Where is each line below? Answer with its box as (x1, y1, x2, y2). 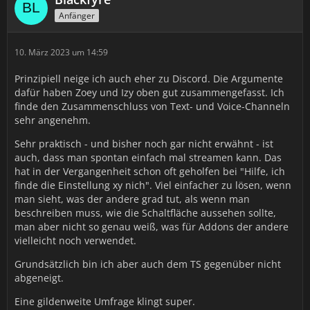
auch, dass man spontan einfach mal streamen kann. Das (15, 151, 282, 164)
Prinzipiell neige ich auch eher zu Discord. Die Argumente (15, 72, 283, 85)
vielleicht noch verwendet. (15, 234, 136, 247)
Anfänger (59, 9, 95, 21)
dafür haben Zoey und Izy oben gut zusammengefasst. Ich (15, 86, 284, 99)
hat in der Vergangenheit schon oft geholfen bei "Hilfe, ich (15, 165, 285, 178)
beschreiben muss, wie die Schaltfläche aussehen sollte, (15, 206, 276, 219)
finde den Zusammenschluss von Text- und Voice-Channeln (15, 100, 290, 113)
